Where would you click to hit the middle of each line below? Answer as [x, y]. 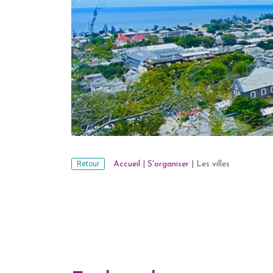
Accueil [127, 164]
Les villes [213, 164]
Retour [88, 164]
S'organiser [168, 164]
